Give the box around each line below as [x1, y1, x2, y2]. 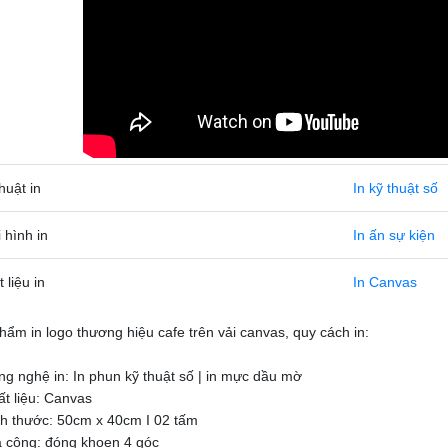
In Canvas [352, 274, 417, 290]
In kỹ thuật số [352, 180, 438, 196]
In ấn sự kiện [352, 227, 435, 243]
